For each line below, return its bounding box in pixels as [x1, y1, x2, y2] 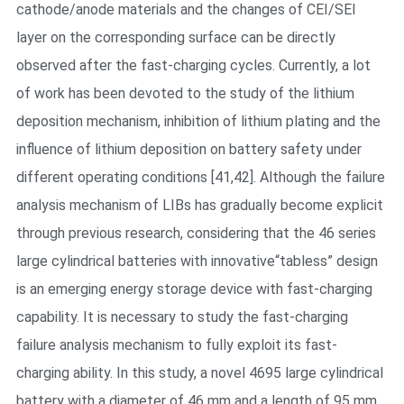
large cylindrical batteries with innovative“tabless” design [15, 252, 378, 270]
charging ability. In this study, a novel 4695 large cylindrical [15, 363, 383, 381]
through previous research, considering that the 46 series [15, 224, 376, 242]
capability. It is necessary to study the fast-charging [15, 308, 348, 326]
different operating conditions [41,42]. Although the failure [15, 168, 385, 186]
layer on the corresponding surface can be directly [15, 28, 335, 46]
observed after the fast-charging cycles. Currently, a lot [15, 56, 371, 74]
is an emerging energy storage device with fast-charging [15, 280, 372, 298]
